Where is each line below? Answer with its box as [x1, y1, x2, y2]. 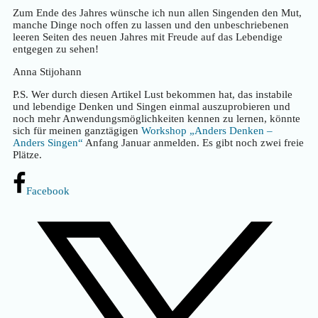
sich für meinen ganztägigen [13, 125, 141, 137]
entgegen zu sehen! [13, 43, 99, 55]
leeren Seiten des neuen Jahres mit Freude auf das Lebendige [13, 31, 283, 43]
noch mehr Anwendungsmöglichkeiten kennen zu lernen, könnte [13, 113, 300, 125]
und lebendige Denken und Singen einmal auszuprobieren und [13, 101, 290, 113]
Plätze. [13, 149, 42, 161]
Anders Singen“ [13, 137, 83, 149]
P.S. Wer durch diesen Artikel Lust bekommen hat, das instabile [13, 89, 292, 101]
